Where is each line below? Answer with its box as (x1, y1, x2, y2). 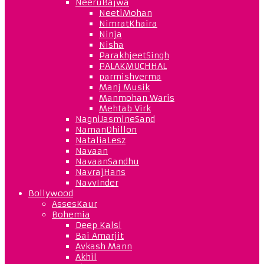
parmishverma (99, 71, 161, 82)
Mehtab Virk (99, 103, 151, 114)
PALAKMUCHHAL (99, 60, 167, 71)
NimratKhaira (99, 18, 157, 29)
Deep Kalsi (75, 219, 121, 230)
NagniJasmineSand (75, 113, 155, 124)
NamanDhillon (75, 124, 137, 135)
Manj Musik (99, 81, 150, 93)
